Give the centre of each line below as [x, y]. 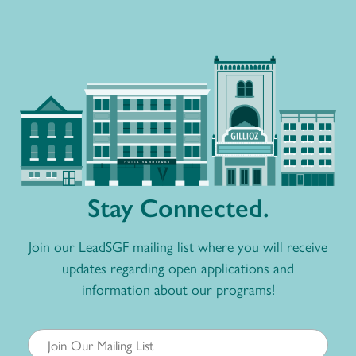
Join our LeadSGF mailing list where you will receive [178, 246]
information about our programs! [178, 288]
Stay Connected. [178, 206]
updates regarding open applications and [178, 267]
